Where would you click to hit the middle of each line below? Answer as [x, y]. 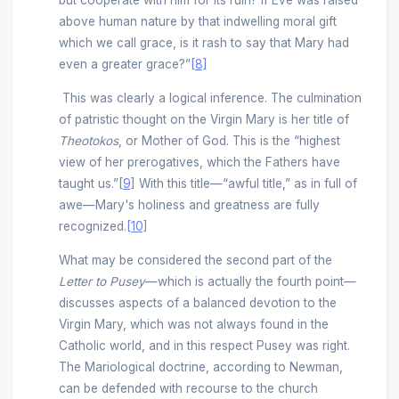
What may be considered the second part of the [195, 260]
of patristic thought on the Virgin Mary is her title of [204, 119]
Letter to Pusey [102, 281]
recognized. [92, 226]
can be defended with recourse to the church [188, 388]
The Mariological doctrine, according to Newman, [200, 366]
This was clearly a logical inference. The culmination [210, 98]
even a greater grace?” [124, 65]
